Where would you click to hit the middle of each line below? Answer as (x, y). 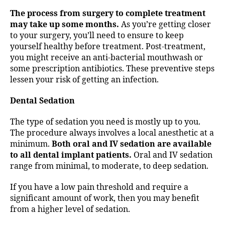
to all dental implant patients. (71, 155)
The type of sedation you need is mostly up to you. (105, 122)
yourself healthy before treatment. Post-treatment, (108, 47)
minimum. (31, 144)
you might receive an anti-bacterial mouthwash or (106, 58)
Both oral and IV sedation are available (132, 144)
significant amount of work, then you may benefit (105, 199)
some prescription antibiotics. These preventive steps (112, 69)
